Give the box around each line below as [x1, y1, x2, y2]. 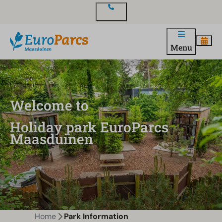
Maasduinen [10, 129, 93, 148]
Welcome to [10, 96, 89, 114]
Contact [99, 11, 123, 20]
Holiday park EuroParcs [10, 117, 168, 136]
